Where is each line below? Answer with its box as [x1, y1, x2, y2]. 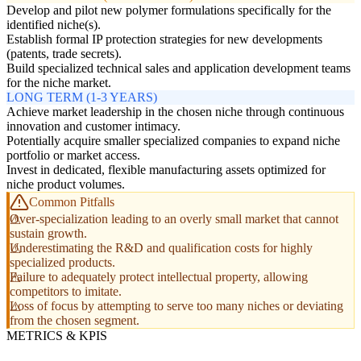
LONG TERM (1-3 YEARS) [6, 90, 157, 105]
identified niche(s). [6, 18, 101, 32]
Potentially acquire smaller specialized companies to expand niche [6, 134, 340, 148]
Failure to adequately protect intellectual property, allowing [10, 270, 308, 284]
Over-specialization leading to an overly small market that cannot [10, 212, 338, 226]
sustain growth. [10, 226, 87, 241]
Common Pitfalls [29, 195, 114, 210]
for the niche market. [6, 76, 111, 90]
